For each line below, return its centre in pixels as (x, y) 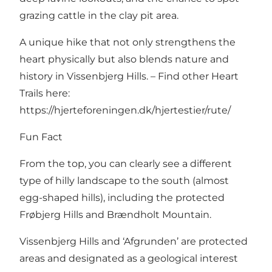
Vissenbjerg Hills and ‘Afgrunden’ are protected (134, 241)
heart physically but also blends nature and (124, 59)
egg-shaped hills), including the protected (122, 197)
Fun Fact (41, 137)
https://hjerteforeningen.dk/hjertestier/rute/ (125, 110)
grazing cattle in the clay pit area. (99, 15)
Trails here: (45, 93)
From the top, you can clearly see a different (126, 163)
